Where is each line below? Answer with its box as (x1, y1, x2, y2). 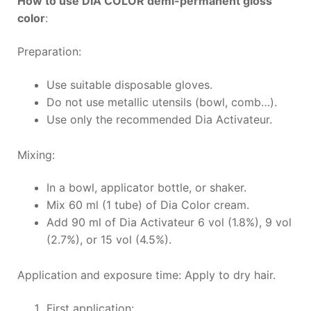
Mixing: (17, 147, 55, 162)
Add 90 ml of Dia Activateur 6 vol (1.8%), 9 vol (46, 215, 292, 230)
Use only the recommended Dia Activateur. (46, 112, 272, 126)
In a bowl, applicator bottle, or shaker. (46, 180, 246, 195)
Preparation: (17, 44, 81, 59)
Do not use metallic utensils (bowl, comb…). (46, 94, 277, 109)
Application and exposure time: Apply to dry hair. (17, 268, 276, 283)
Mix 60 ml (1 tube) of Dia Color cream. (46, 198, 249, 212)
